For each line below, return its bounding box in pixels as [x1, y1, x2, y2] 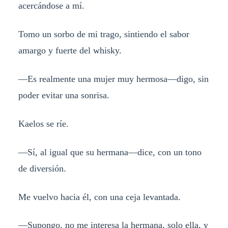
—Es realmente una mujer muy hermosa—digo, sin [18, 73, 209, 84]
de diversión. [18, 163, 66, 174]
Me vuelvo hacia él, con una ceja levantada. [18, 191, 181, 202]
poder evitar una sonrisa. [18, 90, 109, 100]
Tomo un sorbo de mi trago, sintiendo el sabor [18, 29, 189, 40]
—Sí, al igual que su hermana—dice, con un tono [18, 147, 202, 157]
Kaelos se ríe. [18, 118, 69, 129]
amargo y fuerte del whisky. [18, 45, 122, 56]
